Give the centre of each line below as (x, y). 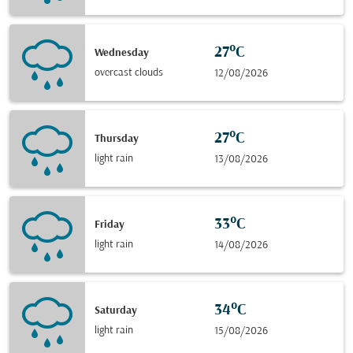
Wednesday (122, 53)
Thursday (117, 139)
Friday (110, 225)
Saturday (116, 310)
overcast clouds (129, 72)
